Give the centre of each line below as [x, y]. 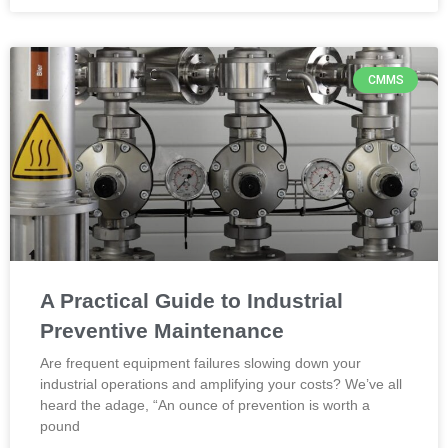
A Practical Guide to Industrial [191, 300]
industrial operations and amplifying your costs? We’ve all [221, 384]
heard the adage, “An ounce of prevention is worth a [205, 405]
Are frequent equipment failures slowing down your [200, 363]
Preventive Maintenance [162, 330]
